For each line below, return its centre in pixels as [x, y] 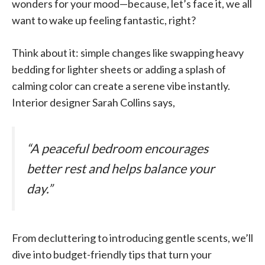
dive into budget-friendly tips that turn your [112, 255]
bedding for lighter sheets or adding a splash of [119, 69]
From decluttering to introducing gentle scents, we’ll [132, 238]
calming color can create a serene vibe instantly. [121, 86]
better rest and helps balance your [121, 169]
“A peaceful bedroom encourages [117, 148]
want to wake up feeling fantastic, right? [104, 20]
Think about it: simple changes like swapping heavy [128, 53]
